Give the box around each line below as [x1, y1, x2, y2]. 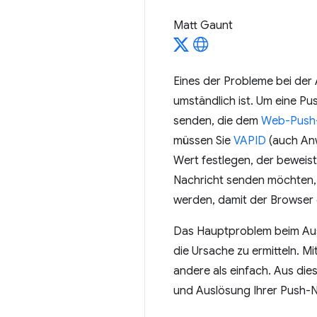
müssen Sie [173, 134, 234, 148]
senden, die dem [173, 114, 261, 128]
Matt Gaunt [173, 18, 233, 33]
